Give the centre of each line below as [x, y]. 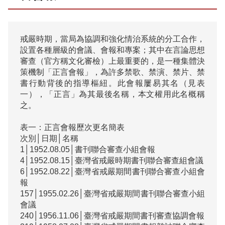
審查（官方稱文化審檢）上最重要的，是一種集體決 [113, 61]
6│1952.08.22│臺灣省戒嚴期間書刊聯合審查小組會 [113, 172]
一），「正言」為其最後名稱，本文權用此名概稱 [113, 94]
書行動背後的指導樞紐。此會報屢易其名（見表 [113, 83]
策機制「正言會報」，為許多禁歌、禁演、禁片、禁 [113, 72]
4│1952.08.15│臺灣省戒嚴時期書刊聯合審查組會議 [112, 160]
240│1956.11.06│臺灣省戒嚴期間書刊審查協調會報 [112, 216]
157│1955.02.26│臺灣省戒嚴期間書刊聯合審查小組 [113, 194]
